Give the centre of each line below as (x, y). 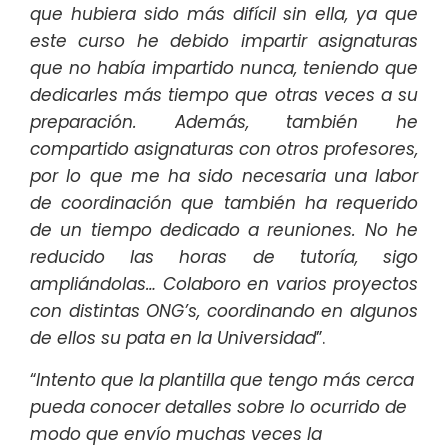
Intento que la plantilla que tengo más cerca (225, 380)
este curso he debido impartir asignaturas (224, 41)
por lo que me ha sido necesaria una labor (224, 176)
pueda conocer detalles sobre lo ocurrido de (218, 407)
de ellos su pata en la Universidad (173, 338)
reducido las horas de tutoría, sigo (224, 257)
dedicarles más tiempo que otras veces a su (224, 95)
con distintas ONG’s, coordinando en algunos (224, 311)
